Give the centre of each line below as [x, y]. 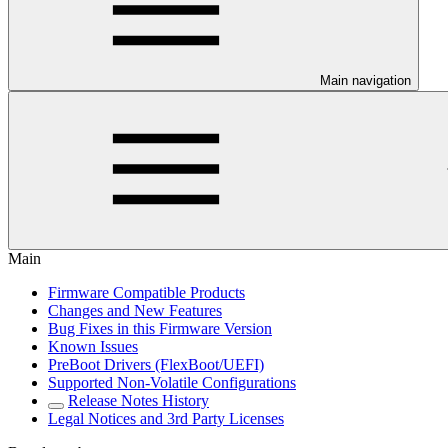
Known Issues [93, 347]
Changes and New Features [135, 311]
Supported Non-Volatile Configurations [172, 383]
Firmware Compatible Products [146, 293]
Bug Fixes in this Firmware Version [160, 329]
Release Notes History [138, 401]
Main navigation [365, 81]
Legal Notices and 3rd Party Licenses [166, 419]
